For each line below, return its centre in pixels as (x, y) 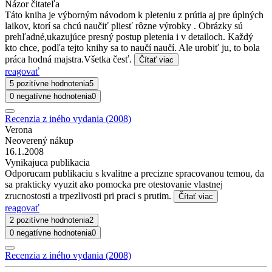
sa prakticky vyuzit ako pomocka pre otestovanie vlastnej (114, 184)
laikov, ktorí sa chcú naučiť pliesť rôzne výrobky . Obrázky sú (124, 25)
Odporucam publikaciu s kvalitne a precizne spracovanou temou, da (134, 173)
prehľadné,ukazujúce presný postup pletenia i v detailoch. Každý (129, 36)
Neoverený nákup (39, 140)
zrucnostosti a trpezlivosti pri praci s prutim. (89, 195)
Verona (19, 129)
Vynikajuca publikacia (47, 162)
